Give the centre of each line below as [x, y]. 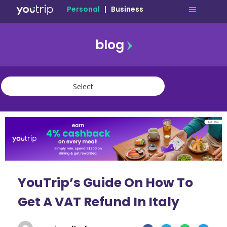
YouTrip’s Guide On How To [105, 182]
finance [14, 131]
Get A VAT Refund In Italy [99, 202]
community [20, 141]
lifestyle [15, 121]
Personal [83, 9]
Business [127, 9]
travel [11, 111]
